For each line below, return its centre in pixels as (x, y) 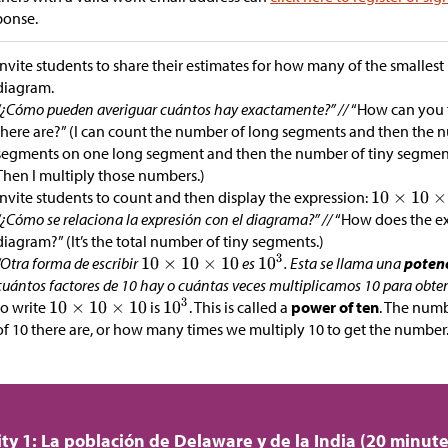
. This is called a (240, 307)
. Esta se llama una (344, 263)
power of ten (335, 307)
